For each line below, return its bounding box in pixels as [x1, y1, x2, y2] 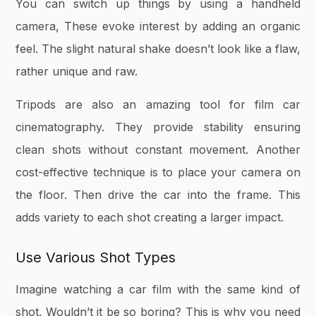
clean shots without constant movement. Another [16, 142, 300, 157]
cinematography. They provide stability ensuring [16, 119, 300, 134]
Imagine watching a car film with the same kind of [16, 281, 300, 296]
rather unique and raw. [16, 64, 142, 79]
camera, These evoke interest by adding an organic [16, 19, 300, 34]
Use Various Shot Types [16, 248, 176, 266]
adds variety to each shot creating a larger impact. [16, 209, 288, 224]
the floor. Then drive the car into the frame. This [16, 187, 300, 202]
